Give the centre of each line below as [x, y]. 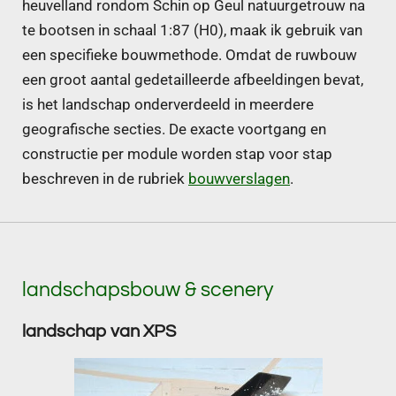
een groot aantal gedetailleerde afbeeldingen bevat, [193, 80]
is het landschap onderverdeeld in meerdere [168, 105]
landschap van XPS [99, 331]
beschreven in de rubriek [105, 179]
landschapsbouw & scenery [148, 291]
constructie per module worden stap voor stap [177, 155]
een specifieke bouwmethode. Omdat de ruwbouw [190, 56]
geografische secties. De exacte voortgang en [174, 130]
